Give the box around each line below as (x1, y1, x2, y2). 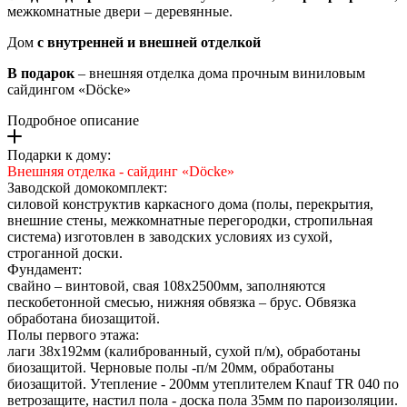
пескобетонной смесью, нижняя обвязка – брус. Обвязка (7, 294, 356, 311)
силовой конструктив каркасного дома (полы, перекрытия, (7, 196, 373, 213)
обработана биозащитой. (7, 311, 160, 327)
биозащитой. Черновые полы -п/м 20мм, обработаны (7, 360, 334, 376)
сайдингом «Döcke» (7, 82, 131, 98)
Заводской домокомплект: (7, 180, 167, 196)
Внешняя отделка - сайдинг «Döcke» (7, 164, 234, 180)
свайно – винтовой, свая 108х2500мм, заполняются (7, 278, 325, 294)
